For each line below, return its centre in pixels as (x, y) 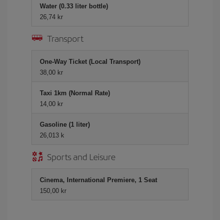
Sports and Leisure (81, 156)
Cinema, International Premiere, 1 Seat (98, 180)
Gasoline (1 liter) (65, 124)
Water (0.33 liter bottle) (74, 6)
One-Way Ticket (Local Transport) (90, 62)
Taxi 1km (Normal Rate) (75, 93)
